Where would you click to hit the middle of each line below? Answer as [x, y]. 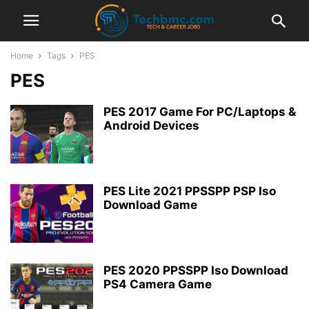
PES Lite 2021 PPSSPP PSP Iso [190, 191]
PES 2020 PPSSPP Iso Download [196, 270]
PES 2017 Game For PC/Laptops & [200, 112]
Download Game [150, 205]
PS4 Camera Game [158, 284]
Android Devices [151, 126]
